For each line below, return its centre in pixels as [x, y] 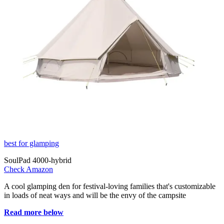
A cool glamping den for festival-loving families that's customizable [110, 186]
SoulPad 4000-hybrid [38, 160]
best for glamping [31, 143]
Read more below [34, 212]
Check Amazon [28, 169]
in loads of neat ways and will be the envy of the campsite [95, 195]
